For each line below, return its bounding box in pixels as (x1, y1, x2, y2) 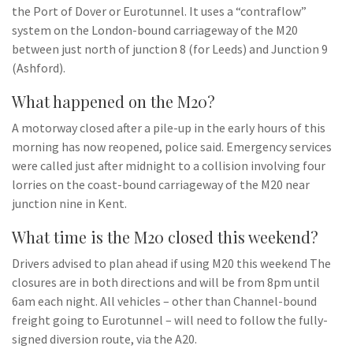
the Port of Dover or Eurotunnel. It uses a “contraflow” (12, 3, 307, 19)
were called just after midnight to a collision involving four (12, 158, 325, 173)
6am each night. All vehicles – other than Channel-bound (12, 293, 317, 309)
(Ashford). (12, 60, 65, 76)
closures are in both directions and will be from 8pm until (12, 274, 320, 290)
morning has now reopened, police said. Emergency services (12, 139, 332, 154)
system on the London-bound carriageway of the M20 (12, 22, 298, 38)
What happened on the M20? (12, 91, 215, 112)
